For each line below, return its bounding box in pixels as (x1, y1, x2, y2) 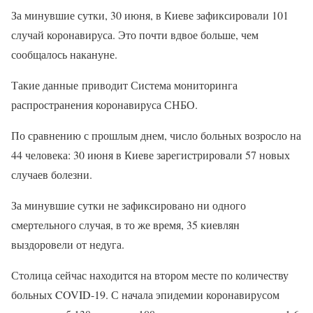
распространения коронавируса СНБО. (11, 97, 198, 112)
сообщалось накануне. (11, 47, 117, 61)
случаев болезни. (11, 167, 92, 182)
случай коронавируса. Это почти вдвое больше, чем (11, 27, 259, 42)
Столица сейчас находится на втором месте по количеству (11, 268, 289, 282)
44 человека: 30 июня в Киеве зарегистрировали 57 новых (11, 147, 290, 162)
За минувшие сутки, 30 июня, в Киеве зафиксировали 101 (11, 8, 289, 22)
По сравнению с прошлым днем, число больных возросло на (11, 128, 301, 143)
